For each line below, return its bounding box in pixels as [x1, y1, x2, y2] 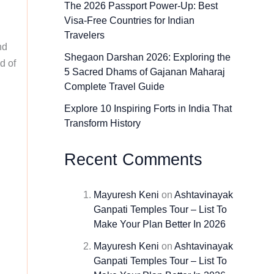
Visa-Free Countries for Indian [64, 15, 194, 26]
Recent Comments [64, 150, 202, 169]
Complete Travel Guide [64, 81, 165, 92]
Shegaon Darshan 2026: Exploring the [64, 52, 231, 63]
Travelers [64, 30, 105, 41]
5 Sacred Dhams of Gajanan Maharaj [64, 67, 225, 78]
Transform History [64, 118, 141, 129]
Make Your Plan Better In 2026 [93, 219, 226, 230]
